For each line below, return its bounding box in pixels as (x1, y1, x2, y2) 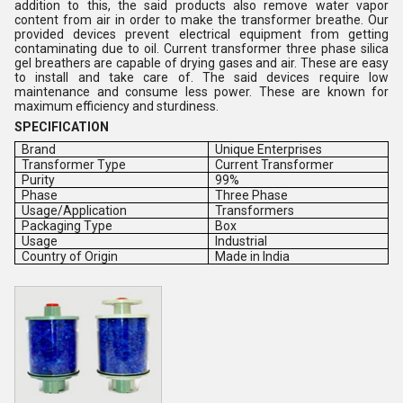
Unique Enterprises (215, 142, 323, 157)
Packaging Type (22, 219, 113, 234)
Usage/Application (22, 203, 128, 219)
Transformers (215, 203, 295, 219)
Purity (22, 173, 56, 188)
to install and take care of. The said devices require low (14, 69, 389, 85)
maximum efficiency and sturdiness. (14, 98, 221, 113)
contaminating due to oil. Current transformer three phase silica (14, 40, 389, 56)
